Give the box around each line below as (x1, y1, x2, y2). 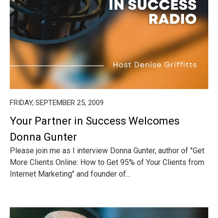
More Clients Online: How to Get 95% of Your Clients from (10, 158, 204, 167)
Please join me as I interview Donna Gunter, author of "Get (10, 146, 204, 155)
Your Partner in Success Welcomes (10, 115, 180, 127)
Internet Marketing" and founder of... (10, 169, 130, 179)
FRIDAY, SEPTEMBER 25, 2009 (10, 98, 104, 107)
